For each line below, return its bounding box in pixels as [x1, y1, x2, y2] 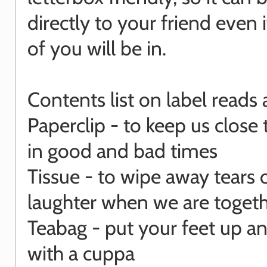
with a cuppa [27, 240, 135, 265]
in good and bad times [27, 138, 218, 163]
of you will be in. [27, 35, 166, 60]
